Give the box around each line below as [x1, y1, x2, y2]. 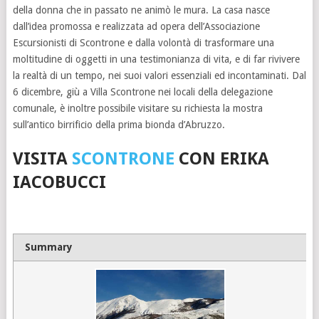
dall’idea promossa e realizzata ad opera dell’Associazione [12, 21, 260, 32]
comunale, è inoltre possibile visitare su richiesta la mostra [12, 103, 263, 114]
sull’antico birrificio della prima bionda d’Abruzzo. [12, 119, 225, 130]
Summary [25, 241, 73, 253]
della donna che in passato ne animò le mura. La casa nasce [12, 4, 270, 16]
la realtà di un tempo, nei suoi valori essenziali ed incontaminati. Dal [12, 70, 306, 81]
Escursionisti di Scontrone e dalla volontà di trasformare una [12, 37, 274, 48]
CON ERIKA [174, 149, 269, 169]
